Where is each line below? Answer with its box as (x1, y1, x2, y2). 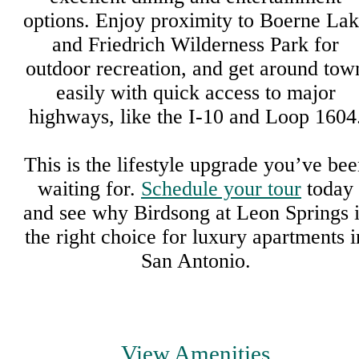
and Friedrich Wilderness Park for (52, 33, 339, 57)
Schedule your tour (141, 177, 301, 201)
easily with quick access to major (55, 81, 336, 105)
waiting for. (38, 177, 141, 201)
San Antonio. (140, 249, 251, 273)
